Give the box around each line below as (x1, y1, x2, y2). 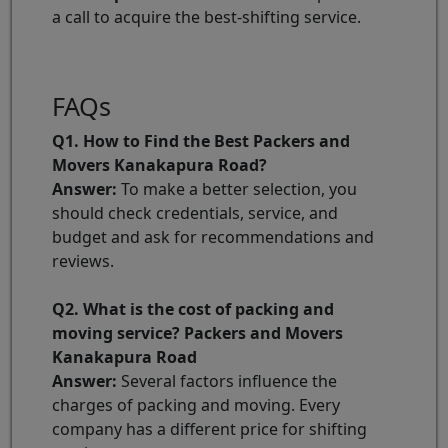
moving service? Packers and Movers (52, 321, 343, 344)
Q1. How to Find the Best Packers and (52, 129, 350, 152)
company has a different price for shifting (52, 417, 367, 440)
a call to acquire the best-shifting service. (52, 5, 361, 28)
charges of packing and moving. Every (52, 393, 340, 416)
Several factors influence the (117, 369, 337, 392)
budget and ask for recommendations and (52, 225, 374, 248)
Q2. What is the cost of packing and (52, 297, 334, 320)
